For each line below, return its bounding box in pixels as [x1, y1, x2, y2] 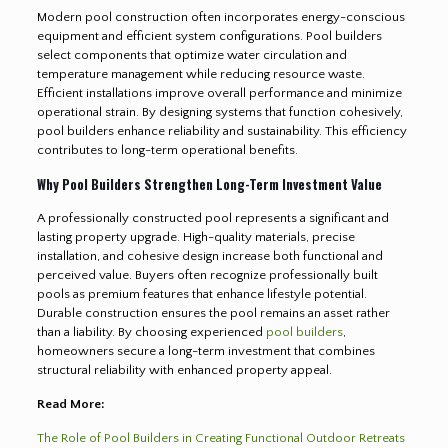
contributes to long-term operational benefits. [36, 142, 298, 157]
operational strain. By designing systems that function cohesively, [36, 104, 403, 119]
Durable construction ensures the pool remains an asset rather [36, 305, 390, 320]
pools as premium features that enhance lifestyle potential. [36, 286, 367, 301]
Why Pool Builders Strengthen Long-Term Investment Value [36, 173, 382, 194]
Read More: [36, 396, 105, 411]
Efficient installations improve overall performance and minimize [36, 85, 402, 100]
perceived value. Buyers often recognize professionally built [36, 267, 378, 282]
